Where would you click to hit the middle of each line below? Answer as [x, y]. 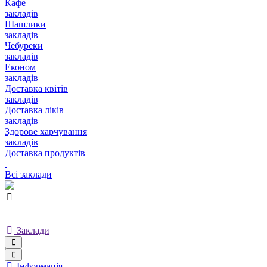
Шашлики [25, 24]
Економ [20, 67]
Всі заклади [28, 174]
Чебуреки [24, 46]
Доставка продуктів [45, 153]
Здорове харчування [46, 131]
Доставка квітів [36, 89]
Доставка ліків [34, 110]
